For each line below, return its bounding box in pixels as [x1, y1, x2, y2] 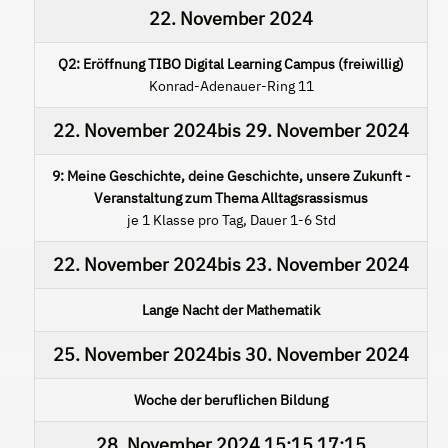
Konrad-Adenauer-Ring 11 [148, 76, 314, 95]
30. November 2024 [245, 342, 409, 366]
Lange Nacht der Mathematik [142, 300, 320, 319]
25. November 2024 [53, 342, 217, 366]
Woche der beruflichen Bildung [134, 390, 328, 409]
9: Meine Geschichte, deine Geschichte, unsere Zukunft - [51, 166, 411, 185]
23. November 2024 [245, 252, 409, 276]
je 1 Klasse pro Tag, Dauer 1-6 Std [126, 210, 336, 229]
